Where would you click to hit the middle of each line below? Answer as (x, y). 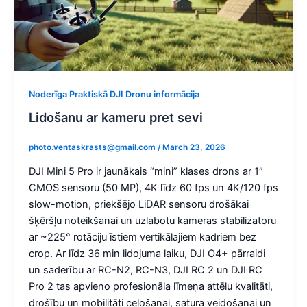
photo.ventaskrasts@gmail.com (93, 148)
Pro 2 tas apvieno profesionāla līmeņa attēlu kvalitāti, (150, 287)
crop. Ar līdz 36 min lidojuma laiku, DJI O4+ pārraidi (147, 254)
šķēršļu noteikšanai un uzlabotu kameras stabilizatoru (152, 221)
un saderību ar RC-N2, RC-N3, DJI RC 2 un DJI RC (145, 270)
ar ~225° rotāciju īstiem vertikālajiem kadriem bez (142, 237)
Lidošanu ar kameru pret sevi (115, 118)
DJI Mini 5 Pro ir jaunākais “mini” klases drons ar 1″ (146, 172)
